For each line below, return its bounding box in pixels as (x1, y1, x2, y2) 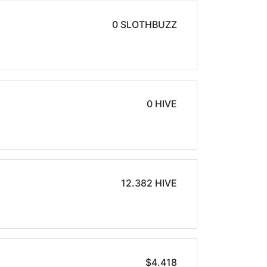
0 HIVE (155, 98, 177, 110)
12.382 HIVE (121, 177, 177, 189)
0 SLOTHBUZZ (112, 18, 177, 30)
